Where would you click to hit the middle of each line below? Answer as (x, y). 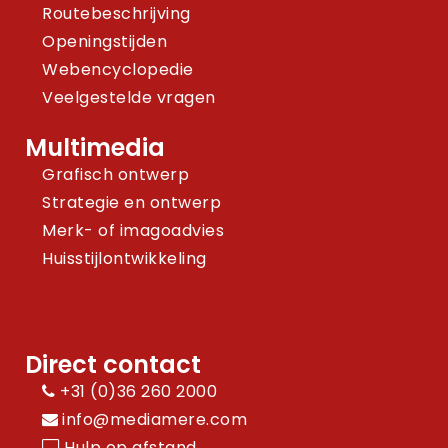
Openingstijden (104, 41)
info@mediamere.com (154, 419)
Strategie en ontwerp (131, 202)
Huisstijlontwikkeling (124, 258)
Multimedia (95, 147)
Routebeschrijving (116, 13)
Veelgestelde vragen (129, 97)
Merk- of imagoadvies (133, 230)
